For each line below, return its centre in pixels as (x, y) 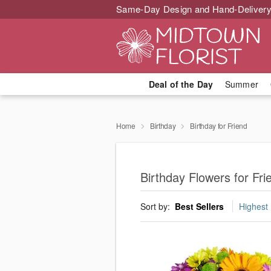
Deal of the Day (181, 84)
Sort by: (156, 207)
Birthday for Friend (219, 126)
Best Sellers (199, 207)
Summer (242, 84)
